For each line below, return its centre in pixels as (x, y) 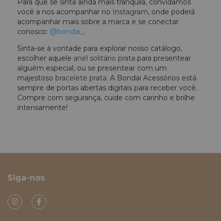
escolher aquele (45, 58)
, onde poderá (171, 12)
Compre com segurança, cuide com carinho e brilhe (106, 97)
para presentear (163, 58)
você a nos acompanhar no (65, 12)
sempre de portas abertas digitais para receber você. (107, 88)
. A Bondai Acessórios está (151, 78)
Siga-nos (26, 178)
